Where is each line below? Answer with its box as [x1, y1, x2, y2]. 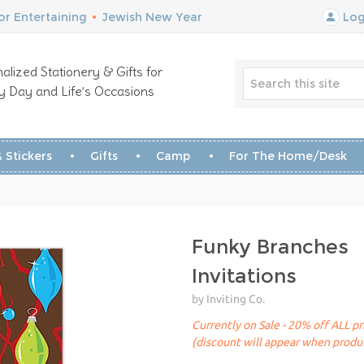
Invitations [192, 264, 297, 288]
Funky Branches [192, 235, 349, 258]
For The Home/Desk [228, 149, 347, 163]
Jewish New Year [102, 10, 202, 24]
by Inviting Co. [192, 292, 265, 305]
